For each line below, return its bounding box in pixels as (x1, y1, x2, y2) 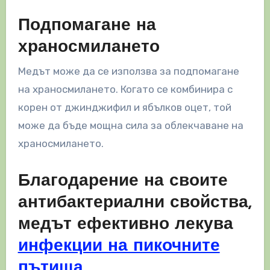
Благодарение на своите (17, 173, 228, 190)
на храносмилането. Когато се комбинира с (17, 83, 233, 96)
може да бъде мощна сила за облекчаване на (17, 119, 243, 132)
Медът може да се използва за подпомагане (17, 65, 239, 78)
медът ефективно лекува (17, 216, 233, 234)
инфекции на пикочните (17, 238, 220, 256)
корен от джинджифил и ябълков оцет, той (17, 101, 231, 114)
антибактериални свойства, (17, 195, 252, 212)
